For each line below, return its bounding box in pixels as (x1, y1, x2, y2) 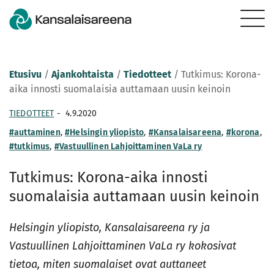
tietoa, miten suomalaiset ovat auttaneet (9, 257, 206, 271)
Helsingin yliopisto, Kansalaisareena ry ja (9, 221, 210, 234)
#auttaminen (9, 127, 61, 138)
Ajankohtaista (51, 68, 114, 80)
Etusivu (9, 68, 42, 80)
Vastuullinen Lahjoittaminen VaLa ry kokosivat (9, 239, 236, 253)
